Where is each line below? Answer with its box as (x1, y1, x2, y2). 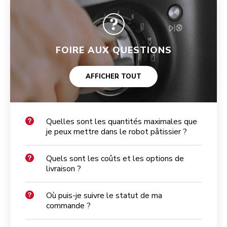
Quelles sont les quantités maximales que (46, 116, 197, 128)
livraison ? (46, 163, 81, 175)
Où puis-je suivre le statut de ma (46, 190, 162, 202)
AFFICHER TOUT (86, 72, 141, 82)
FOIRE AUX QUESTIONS (55, 44, 172, 57)
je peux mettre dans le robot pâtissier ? (46, 126, 187, 138)
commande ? (46, 200, 91, 212)
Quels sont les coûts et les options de (46, 153, 184, 165)
